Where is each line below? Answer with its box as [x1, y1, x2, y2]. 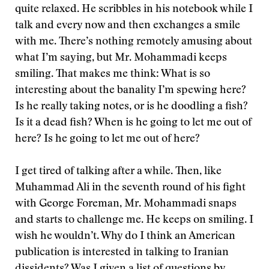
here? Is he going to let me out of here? [15, 134, 200, 145]
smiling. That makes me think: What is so [15, 69, 210, 80]
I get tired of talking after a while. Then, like [15, 166, 222, 177]
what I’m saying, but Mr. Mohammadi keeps [15, 53, 227, 64]
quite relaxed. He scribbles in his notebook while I [15, 4, 253, 15]
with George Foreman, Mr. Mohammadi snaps [15, 199, 237, 210]
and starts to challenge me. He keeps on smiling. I [15, 215, 253, 226]
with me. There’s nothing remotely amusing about [15, 37, 252, 47]
